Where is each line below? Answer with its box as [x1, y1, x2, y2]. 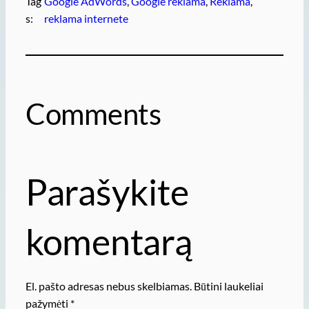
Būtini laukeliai [193, 279, 263, 293]
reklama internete [44, 11, 129, 25]
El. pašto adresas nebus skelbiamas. [25, 279, 192, 293]
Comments [25, 96, 161, 131]
